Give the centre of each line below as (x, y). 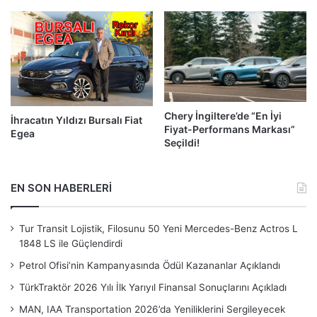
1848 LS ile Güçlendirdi (71, 243)
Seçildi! (182, 142)
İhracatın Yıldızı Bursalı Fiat (76, 120)
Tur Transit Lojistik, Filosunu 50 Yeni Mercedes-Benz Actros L (158, 228)
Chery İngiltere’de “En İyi (223, 115)
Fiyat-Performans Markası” (230, 129)
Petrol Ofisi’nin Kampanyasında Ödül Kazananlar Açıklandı (150, 265)
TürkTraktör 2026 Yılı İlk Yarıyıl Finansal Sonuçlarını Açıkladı (153, 287)
